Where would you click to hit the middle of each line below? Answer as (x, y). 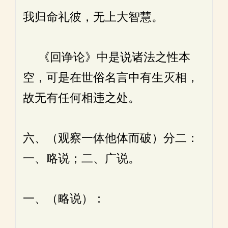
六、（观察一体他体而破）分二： (111, 138)
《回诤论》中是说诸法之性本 (107, 57)
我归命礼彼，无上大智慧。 (93, 17)
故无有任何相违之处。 (81, 98)
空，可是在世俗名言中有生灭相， (111, 78)
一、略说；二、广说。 (81, 159)
